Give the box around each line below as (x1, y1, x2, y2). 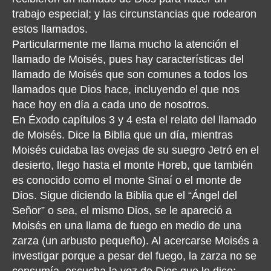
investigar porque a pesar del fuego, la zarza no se (12, 250, 256, 262)
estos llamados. (12, 23, 88, 35)
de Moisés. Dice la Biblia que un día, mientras (12, 129, 233, 141)
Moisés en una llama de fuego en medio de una (12, 220, 241, 232)
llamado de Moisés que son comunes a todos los (12, 68, 247, 80)
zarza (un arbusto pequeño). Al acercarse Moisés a (12, 235, 258, 247)
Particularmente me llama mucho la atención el (12, 38, 238, 50)
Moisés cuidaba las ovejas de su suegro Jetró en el (12, 144, 259, 156)
